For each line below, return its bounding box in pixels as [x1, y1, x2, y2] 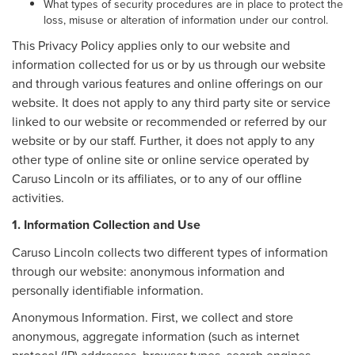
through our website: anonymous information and [12, 261, 284, 280]
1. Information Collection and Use [12, 215, 200, 234]
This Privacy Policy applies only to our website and [12, 36, 290, 54]
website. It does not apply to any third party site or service [12, 93, 330, 111]
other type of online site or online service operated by [12, 150, 309, 168]
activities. [12, 188, 64, 206]
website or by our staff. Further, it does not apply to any [12, 131, 315, 149]
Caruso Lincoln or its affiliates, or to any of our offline [12, 169, 302, 187]
